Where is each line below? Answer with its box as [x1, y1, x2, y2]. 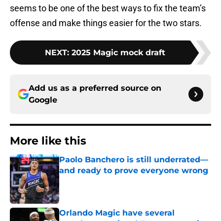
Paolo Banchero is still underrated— [59, 155, 208, 165]
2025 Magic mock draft [72, 48, 165, 58]
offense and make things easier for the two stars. [10, 18, 202, 29]
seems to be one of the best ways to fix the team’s [10, 3, 206, 14]
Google [29, 95, 57, 105]
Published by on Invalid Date [59, 176, 145, 184]
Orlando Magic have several [59, 208, 175, 218]
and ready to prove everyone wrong [59, 166, 208, 176]
